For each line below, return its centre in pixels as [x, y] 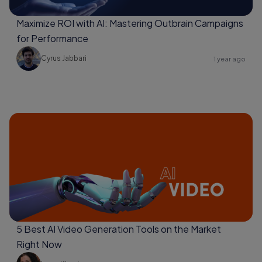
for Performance [52, 39]
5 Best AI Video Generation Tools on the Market [119, 229]
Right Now [39, 244]
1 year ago [230, 58]
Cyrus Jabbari [64, 58]
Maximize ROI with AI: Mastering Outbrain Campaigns [130, 23]
